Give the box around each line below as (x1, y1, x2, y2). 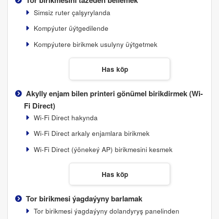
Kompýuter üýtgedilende (33, 23, 109, 33)
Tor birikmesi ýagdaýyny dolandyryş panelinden (33, 206, 179, 216)
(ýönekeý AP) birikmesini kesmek (69, 144, 173, 154)
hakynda (69, 112, 98, 122)
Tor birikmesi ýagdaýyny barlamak (25, 193, 142, 204)
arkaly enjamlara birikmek (69, 129, 150, 138)
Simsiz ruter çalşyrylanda (33, 7, 110, 17)
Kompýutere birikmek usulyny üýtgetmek (33, 39, 157, 49)
